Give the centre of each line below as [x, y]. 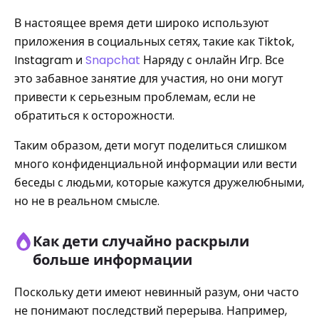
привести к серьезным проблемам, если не [135, 97]
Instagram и [50, 60]
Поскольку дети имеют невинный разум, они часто [157, 292]
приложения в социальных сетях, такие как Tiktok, [154, 42]
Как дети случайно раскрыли [141, 241]
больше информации [113, 260]
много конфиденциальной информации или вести [156, 164]
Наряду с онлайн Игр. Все [212, 60]
